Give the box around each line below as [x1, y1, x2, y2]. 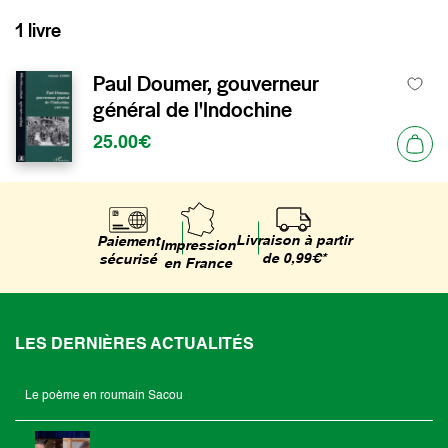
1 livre [15, 18, 61, 43]
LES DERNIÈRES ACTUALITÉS [15, 337, 254, 353]
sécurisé [99, 252, 157, 267]
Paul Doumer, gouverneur [93, 70, 319, 97]
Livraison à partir [235, 234, 352, 248]
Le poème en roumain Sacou [25, 390, 183, 402]
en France [163, 257, 232, 271]
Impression [159, 239, 236, 253]
